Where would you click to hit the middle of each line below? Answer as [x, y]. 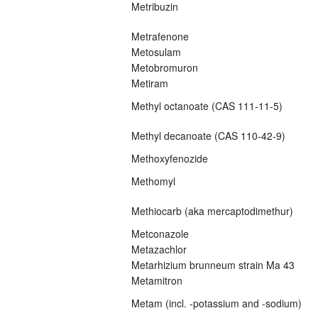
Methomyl [153, 181]
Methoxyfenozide [169, 158]
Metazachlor [159, 249]
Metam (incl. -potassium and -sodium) [216, 303]
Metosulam [156, 51]
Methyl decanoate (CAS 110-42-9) [208, 135]
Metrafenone [160, 36]
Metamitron [157, 280]
